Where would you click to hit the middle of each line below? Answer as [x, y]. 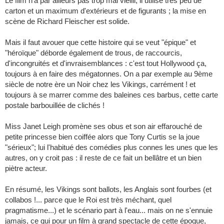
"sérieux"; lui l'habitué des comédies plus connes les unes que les [111, 147]
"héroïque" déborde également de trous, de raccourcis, [93, 53]
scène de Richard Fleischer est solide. [67, 21]
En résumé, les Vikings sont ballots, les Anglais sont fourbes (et [108, 189]
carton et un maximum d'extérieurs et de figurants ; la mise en [105, 11]
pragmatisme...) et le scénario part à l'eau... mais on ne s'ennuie [109, 210]
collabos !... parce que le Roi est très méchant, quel [88, 200]
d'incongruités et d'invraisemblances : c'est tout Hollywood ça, [106, 63]
